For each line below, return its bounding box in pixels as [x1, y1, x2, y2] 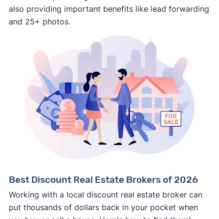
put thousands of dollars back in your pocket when [8, 202, 198, 212]
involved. [28, 6, 62, 16]
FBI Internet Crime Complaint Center [28, 136, 163, 146]
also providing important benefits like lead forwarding [8, 4, 209, 14]
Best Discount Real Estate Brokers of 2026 [8, 174, 198, 185]
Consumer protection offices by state [28, 110, 168, 121]
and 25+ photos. [8, 17, 70, 27]
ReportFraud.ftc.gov [28, 123, 104, 133]
